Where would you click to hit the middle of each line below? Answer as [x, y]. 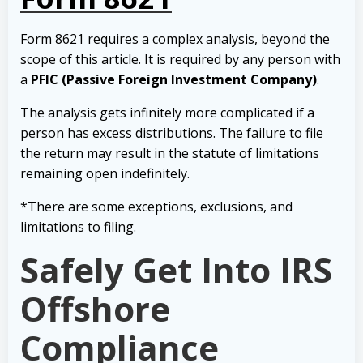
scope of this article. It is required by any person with [180, 60]
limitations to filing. [78, 227]
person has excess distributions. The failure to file [172, 133]
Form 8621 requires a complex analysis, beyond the [175, 39]
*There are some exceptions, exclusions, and [156, 207]
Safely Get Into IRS [176, 270]
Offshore [95, 309]
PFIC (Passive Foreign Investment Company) [174, 80]
